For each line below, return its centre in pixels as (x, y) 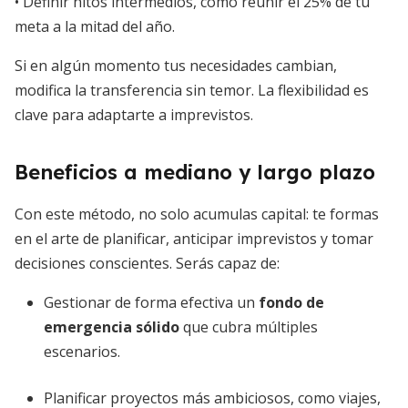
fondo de (291, 302)
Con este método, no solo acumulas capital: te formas (197, 214)
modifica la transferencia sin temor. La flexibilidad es (192, 90)
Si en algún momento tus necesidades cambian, (176, 66)
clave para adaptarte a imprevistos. (134, 115)
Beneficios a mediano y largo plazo (195, 172)
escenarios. (82, 352)
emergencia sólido (112, 327)
